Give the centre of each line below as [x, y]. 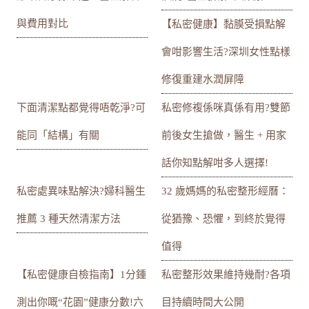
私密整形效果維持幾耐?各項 [226, 274]
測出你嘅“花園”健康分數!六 [80, 302]
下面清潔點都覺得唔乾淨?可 [81, 107]
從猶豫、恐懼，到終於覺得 [223, 218]
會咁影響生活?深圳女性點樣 [226, 51]
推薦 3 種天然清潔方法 [69, 218]
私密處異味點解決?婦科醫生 [81, 191]
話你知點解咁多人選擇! [215, 162]
